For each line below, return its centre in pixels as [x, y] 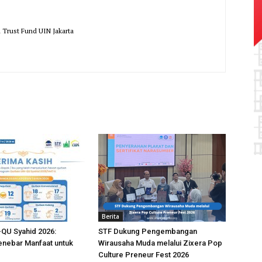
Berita [111, 216]
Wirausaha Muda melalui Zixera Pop [160, 243]
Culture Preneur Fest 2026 [144, 254]
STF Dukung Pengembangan [148, 231]
